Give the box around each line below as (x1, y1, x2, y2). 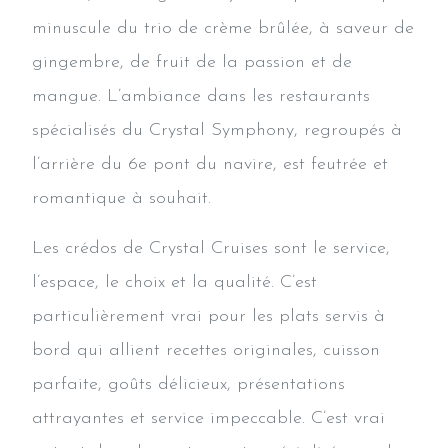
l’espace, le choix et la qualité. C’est (32, 272, 317, 292)
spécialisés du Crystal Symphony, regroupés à (32, 120, 402, 140)
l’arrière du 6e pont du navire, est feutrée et (32, 154, 388, 174)
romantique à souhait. (32, 188, 211, 208)
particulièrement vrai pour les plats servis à (32, 306, 385, 326)
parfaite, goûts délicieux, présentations (32, 374, 345, 394)
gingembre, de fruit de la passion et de (32, 52, 352, 72)
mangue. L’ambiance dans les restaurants (32, 86, 370, 106)
